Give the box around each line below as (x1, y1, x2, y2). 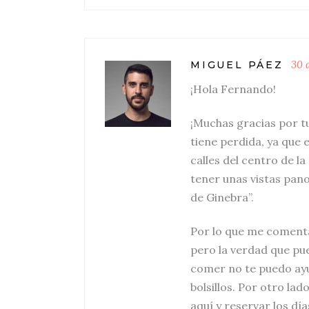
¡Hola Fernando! (190, 82, 276, 96)
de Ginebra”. (190, 190, 254, 204)
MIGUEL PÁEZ (190, 59, 283, 71)
